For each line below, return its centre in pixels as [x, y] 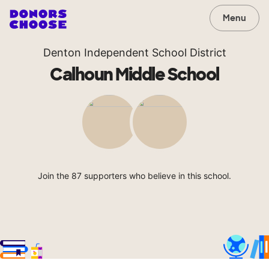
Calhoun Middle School [134, 75]
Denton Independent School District [134, 53]
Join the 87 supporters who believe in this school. [134, 176]
